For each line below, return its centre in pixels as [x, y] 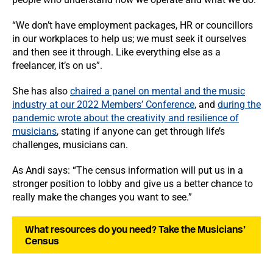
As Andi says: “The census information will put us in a [128, 170]
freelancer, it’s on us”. [57, 66]
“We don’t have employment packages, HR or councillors [133, 25]
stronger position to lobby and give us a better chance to [133, 184]
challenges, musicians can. [70, 145]
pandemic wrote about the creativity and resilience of [126, 118]
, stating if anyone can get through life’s [141, 131]
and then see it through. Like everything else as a [116, 52]
